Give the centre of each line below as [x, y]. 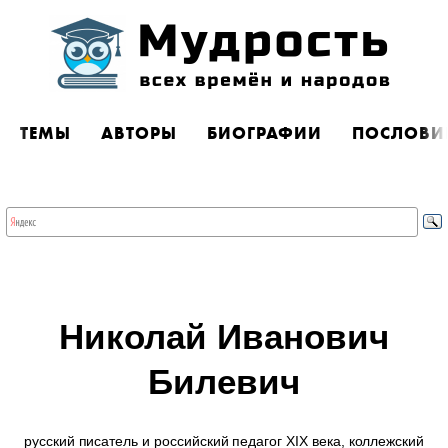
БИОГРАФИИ [264, 133]
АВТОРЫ [139, 133]
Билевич [224, 381]
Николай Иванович [224, 336]
